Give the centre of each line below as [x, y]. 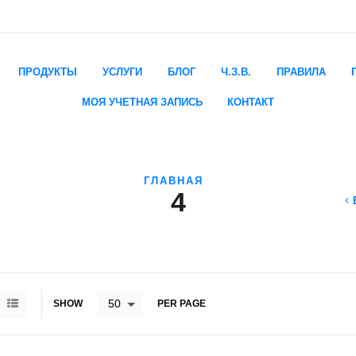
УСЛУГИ [123, 72]
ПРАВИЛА [301, 72]
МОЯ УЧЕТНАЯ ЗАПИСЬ [142, 102]
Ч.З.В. [236, 72]
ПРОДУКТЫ [48, 72]
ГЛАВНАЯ [173, 181]
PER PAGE [182, 303]
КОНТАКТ [251, 102]
